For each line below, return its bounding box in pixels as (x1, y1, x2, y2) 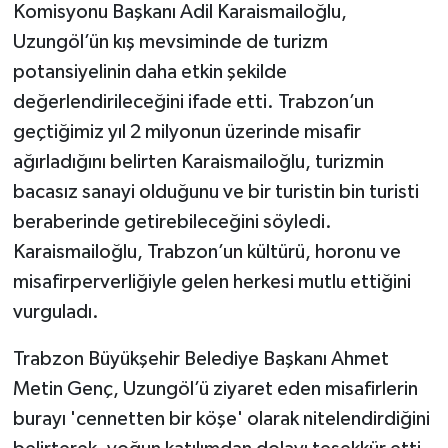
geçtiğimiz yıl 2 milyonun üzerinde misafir (12, 121, 361, 142)
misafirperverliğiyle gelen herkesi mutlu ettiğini (12, 271, 411, 292)
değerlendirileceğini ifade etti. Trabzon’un (12, 91, 374, 112)
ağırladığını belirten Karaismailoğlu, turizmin (12, 151, 384, 172)
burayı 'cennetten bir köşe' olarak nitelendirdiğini (12, 408, 430, 429)
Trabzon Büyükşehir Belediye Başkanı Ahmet (12, 348, 389, 369)
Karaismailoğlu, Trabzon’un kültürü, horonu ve (12, 241, 401, 262)
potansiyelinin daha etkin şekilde (12, 61, 287, 82)
